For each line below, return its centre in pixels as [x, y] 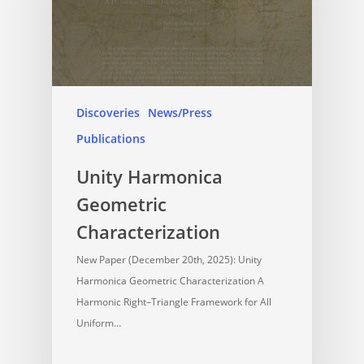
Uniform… [99, 323]
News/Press [180, 113]
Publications [111, 139]
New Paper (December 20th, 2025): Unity [169, 260]
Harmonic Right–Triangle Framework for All [174, 302]
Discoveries [108, 113]
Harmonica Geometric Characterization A [170, 281]
